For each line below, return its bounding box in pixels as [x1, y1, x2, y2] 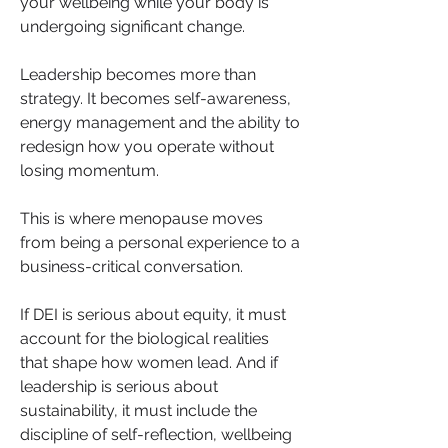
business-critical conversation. [20, 256, 243, 276]
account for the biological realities [20, 328, 269, 348]
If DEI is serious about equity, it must [20, 304, 286, 324]
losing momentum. [20, 160, 159, 180]
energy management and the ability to [20, 112, 300, 132]
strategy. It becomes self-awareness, [20, 88, 291, 108]
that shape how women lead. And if [20, 352, 278, 372]
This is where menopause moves [20, 208, 263, 228]
